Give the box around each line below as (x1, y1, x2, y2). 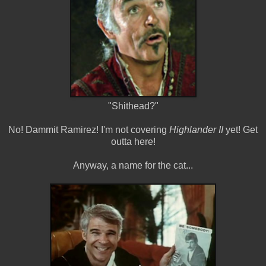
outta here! (110, 136, 156, 147)
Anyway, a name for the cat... (73, 160, 193, 170)
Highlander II (169, 124, 223, 135)
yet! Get (223, 124, 258, 135)
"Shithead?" (107, 100, 159, 111)
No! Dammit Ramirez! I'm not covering (8, 124, 169, 135)
